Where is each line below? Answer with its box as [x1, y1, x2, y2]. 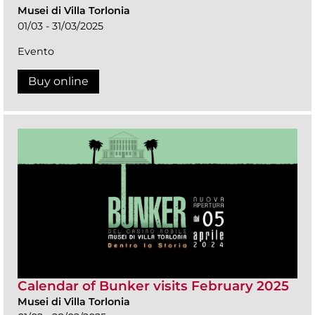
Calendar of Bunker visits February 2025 [18, 277, 289, 294]
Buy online [28, 75, 89, 89]
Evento [18, 45, 54, 58]
